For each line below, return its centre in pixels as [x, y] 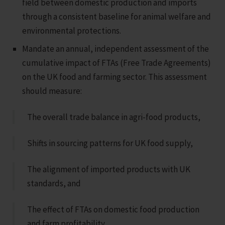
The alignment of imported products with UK [109, 170]
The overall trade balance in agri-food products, [114, 117]
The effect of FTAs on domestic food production [113, 210]
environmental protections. [72, 31]
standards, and [54, 184]
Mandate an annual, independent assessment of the [116, 49]
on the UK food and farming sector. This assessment [115, 77]
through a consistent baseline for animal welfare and [117, 17]
